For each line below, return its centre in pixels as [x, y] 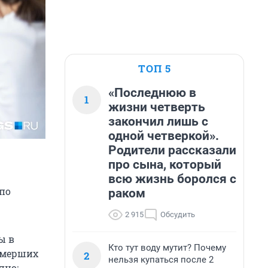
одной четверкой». [164, 136]
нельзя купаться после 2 [161, 260]
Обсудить [178, 214]
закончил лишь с [158, 121]
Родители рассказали [172, 150]
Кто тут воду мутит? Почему [167, 248]
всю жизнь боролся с [172, 179]
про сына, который [165, 165]
